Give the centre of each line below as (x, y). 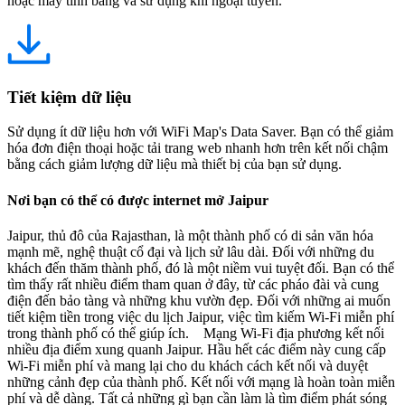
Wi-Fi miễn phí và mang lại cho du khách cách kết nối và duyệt (188, 365)
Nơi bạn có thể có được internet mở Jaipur (138, 200)
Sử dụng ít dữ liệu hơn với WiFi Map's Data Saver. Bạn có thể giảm (200, 132)
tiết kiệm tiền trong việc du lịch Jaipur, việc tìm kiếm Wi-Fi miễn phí (201, 316)
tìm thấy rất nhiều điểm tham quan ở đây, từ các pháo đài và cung (193, 284)
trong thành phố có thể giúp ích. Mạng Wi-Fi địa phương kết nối (196, 333)
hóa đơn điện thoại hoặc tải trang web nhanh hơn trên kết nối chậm (198, 148)
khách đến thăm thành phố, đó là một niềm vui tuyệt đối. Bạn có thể (201, 268)
